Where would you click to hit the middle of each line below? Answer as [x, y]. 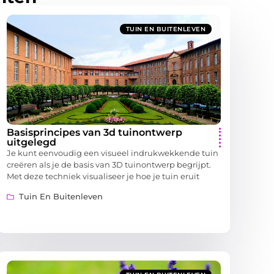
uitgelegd [31, 142]
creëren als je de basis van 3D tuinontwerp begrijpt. [109, 164]
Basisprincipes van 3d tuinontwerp [94, 132]
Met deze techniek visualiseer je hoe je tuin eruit [103, 176]
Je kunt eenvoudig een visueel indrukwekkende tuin [113, 153]
